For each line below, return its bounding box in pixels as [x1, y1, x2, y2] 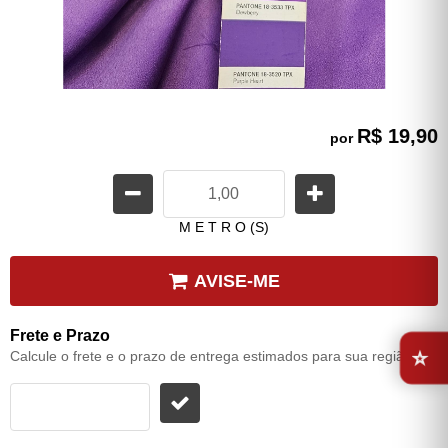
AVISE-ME [193, 270, 280, 291]
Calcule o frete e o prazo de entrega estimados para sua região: [10, 347, 416, 364]
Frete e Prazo [10, 326, 110, 344]
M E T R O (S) [179, 218, 269, 235]
